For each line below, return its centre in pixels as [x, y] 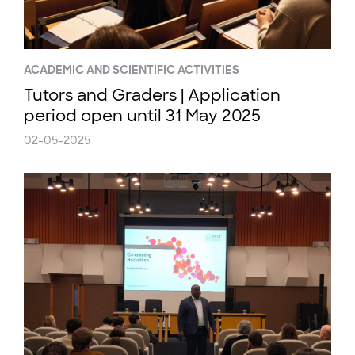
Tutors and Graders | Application [152, 95]
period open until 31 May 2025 [142, 116]
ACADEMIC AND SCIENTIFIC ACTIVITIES [132, 70]
